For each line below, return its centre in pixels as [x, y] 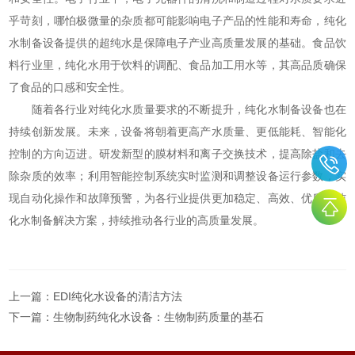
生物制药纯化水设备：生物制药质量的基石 [159, 317]
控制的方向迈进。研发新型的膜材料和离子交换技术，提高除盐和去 [177, 154]
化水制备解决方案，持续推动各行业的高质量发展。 [137, 221]
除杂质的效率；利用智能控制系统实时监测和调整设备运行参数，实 [177, 176]
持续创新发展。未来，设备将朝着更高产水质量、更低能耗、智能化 [177, 132]
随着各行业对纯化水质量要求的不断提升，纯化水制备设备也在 [177, 110]
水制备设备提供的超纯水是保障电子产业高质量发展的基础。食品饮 [177, 43]
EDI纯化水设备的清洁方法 [118, 297]
